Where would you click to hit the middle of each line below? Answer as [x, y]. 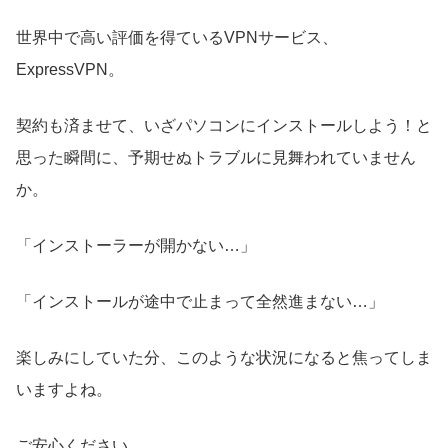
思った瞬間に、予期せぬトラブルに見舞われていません [216, 157]
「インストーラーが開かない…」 [136, 245]
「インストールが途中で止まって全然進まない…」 [200, 301]
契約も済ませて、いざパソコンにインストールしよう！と [224, 125]
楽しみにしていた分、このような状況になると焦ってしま [224, 357]
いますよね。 [64, 389]
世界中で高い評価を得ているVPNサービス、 [177, 37]
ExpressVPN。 [70, 69]
